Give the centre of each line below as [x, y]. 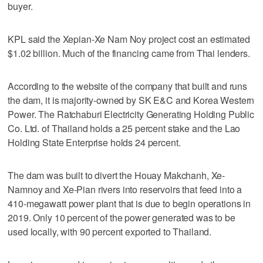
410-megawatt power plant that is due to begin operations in [129, 203]
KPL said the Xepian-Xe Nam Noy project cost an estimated [129, 39]
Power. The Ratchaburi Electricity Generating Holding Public [131, 114]
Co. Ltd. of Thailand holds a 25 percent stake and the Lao [124, 128]
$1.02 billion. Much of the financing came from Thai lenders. [129, 53]
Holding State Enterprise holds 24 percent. [94, 142]
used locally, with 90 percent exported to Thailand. [110, 231]
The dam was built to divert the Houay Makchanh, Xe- [117, 175]
